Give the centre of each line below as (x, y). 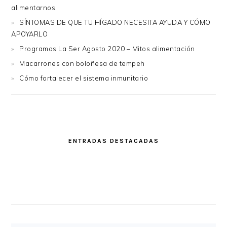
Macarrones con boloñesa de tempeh (82, 64)
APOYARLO (30, 34)
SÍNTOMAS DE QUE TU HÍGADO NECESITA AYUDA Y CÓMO (115, 23)
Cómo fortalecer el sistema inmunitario (84, 78)
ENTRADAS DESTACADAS (113, 141)
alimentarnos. (34, 8)
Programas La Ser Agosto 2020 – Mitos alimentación (107, 49)
